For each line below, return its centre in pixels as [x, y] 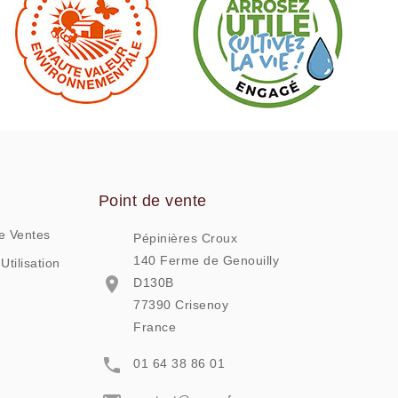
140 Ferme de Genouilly [206, 261]
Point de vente [152, 201]
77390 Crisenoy [181, 305]
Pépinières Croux [185, 239]
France [155, 327]
